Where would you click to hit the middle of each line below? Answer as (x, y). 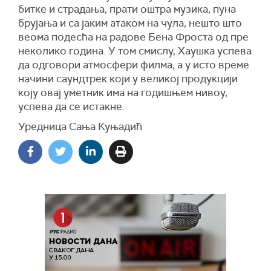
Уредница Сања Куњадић (80, 126)
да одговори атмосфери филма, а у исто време (134, 65)
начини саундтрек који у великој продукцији (128, 79)
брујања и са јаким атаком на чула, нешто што (130, 23)
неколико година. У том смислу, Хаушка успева (135, 51)
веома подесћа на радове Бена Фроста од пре (133, 37)
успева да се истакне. (71, 106)
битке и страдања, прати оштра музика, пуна (127, 9)
